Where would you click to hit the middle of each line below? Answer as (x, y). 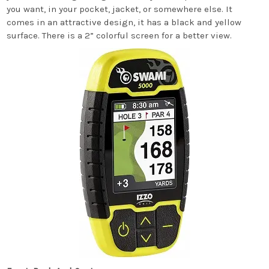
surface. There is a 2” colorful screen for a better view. (119, 35)
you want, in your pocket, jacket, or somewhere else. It (120, 9)
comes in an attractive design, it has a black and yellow (124, 22)
